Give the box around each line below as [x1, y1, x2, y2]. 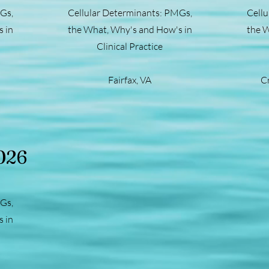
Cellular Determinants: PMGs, [67, 7, 192, 19]
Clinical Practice [97, 40, 163, 52]
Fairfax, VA [108, 74, 151, 86]
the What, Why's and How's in [67, 23, 192, 35]
